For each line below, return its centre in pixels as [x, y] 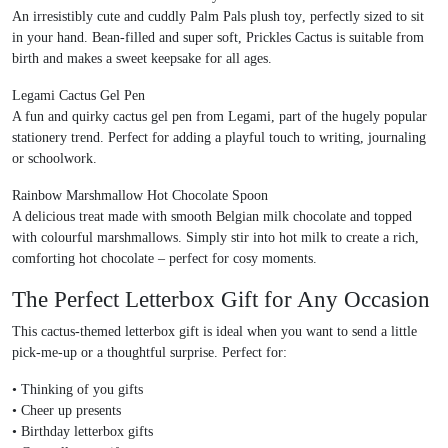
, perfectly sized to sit [363, 17]
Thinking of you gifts [82, 390]
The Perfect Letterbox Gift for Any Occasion [221, 299]
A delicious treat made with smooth [114, 217]
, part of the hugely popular [349, 117]
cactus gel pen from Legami [192, 117]
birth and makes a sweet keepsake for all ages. [142, 59]
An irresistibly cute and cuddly [101, 17]
